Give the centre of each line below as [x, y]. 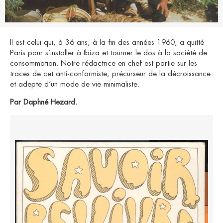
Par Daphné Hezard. [44, 102]
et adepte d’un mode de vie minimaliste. [75, 84]
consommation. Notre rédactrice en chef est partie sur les [104, 63]
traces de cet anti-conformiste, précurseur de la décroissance [110, 74]
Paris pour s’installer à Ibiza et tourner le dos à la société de [109, 53]
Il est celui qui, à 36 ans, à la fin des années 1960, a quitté [107, 42]
